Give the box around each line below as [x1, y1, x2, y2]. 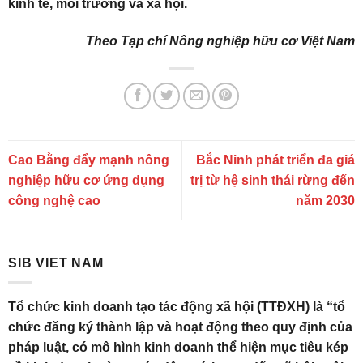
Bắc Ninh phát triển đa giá [196, 152, 355, 167]
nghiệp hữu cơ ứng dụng [8, 173, 164, 187]
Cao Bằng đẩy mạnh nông [8, 152, 169, 167]
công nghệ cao [8, 193, 100, 207]
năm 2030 [296, 193, 355, 207]
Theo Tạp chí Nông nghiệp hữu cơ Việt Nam [86, 33, 355, 48]
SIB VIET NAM [8, 255, 104, 270]
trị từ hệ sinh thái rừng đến [190, 173, 355, 187]
